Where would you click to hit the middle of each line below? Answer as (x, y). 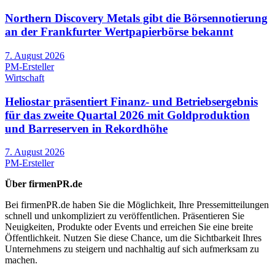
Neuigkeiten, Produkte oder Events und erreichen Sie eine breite (129, 227)
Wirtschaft (25, 77)
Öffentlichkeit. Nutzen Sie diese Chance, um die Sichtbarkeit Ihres (133, 238)
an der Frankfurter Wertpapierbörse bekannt (119, 32)
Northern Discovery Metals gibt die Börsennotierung (136, 18)
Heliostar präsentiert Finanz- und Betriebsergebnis (131, 101)
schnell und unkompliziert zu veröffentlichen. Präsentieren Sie (125, 216)
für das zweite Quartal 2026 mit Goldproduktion (127, 115)
